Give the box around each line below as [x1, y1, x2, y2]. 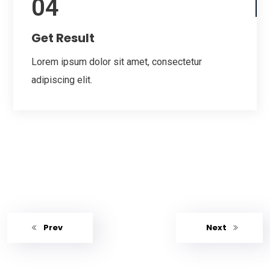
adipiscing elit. [31, 74, 92, 86]
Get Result [31, 30, 95, 47]
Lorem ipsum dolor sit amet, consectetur [31, 56, 202, 68]
